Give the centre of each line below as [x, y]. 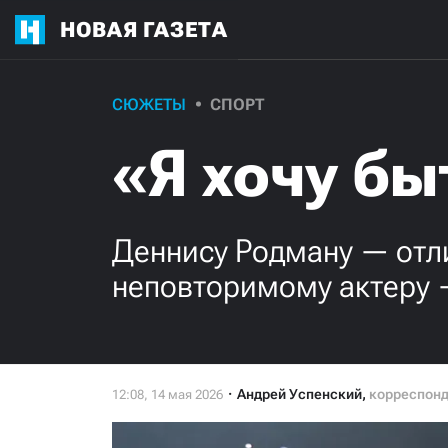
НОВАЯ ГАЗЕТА [144, 29]
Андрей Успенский [299, 394]
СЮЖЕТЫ [149, 104]
